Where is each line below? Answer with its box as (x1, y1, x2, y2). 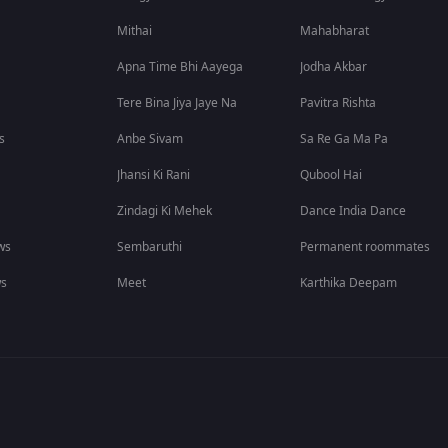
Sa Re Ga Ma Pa (300, 130, 389, 149)
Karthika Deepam (300, 274, 398, 293)
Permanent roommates (300, 238, 431, 257)
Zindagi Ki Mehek (117, 202, 213, 221)
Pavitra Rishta (300, 94, 377, 113)
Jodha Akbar (300, 58, 368, 77)
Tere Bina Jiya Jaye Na (117, 94, 238, 113)
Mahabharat (300, 22, 370, 41)
